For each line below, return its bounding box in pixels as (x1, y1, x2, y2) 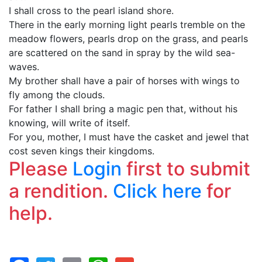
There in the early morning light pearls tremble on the (9, 19, 245, 30)
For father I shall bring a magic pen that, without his (9, 103, 237, 115)
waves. (9, 61, 39, 73)
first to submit (122, 157, 250, 180)
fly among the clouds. (9, 89, 105, 101)
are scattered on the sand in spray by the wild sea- (9, 47, 235, 58)
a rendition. (9, 180, 113, 202)
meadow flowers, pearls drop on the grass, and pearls (9, 33, 248, 44)
